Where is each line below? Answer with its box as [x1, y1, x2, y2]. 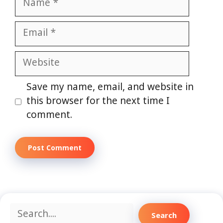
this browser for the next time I [26, 95, 170, 108]
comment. [26, 109, 72, 122]
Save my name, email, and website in [26, 81, 194, 94]
